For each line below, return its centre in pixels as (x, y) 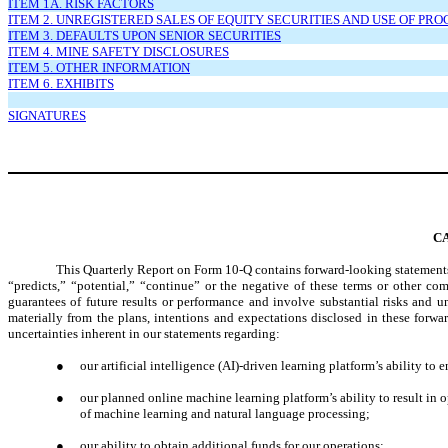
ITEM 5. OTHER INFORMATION (99, 67)
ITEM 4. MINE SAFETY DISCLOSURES (118, 51)
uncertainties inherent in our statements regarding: (144, 333)
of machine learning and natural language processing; (225, 413)
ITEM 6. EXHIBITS (61, 83)
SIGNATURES (47, 115)
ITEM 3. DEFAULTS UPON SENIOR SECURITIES (144, 35)
